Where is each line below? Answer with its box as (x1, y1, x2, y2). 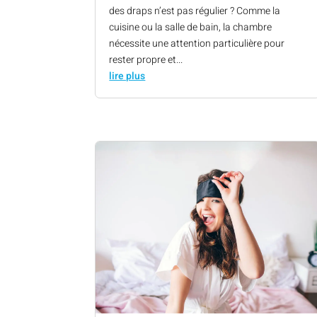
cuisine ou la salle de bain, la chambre (109, 20, 272, 35)
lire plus (109, 69, 146, 84)
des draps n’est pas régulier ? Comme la (109, 4, 281, 19)
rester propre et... (109, 52, 183, 68)
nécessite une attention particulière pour (109, 36, 285, 52)
